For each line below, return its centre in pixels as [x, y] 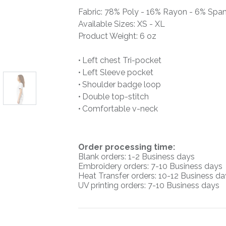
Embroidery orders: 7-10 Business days [151, 166]
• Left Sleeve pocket [116, 73]
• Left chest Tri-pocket [120, 61]
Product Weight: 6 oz [118, 36]
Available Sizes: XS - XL [122, 24]
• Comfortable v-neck [118, 109]
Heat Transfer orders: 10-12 [130, 176]
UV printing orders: [113, 186]
